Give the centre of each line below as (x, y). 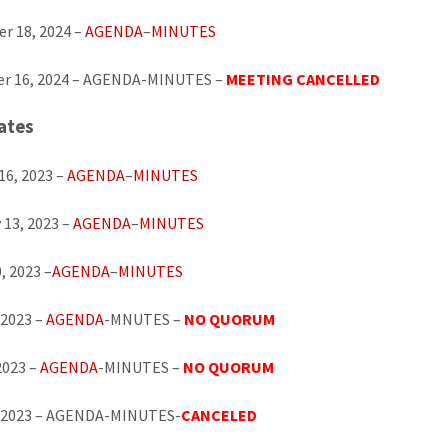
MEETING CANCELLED (302, 79)
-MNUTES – (142, 319)
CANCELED (218, 415)
